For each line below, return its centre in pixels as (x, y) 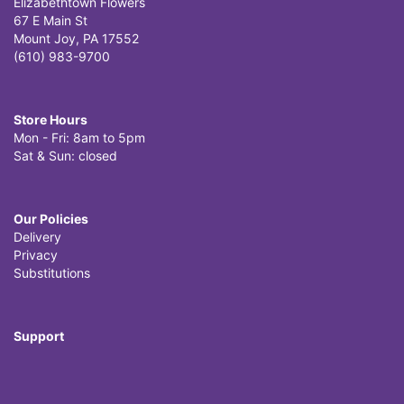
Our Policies (51, 218)
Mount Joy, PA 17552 (76, 38)
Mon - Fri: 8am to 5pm (79, 137)
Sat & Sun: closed (65, 155)
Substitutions (52, 272)
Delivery (37, 236)
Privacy (36, 254)
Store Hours (50, 119)
